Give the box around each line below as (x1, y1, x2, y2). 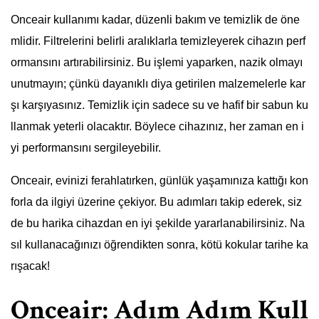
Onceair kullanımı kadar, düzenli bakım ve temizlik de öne (11, 14, 300, 26)
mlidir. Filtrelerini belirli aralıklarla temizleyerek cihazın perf (11, 35, 305, 47)
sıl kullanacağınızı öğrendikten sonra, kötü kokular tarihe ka (11, 239, 308, 251)
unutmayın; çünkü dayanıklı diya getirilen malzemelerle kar (11, 78, 305, 90)
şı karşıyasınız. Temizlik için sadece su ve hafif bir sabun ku (11, 99, 308, 111)
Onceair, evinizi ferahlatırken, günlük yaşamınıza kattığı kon (11, 174, 308, 187)
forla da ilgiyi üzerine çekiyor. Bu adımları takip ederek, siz (11, 196, 302, 208)
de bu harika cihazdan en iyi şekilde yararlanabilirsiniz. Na (11, 217, 305, 229)
